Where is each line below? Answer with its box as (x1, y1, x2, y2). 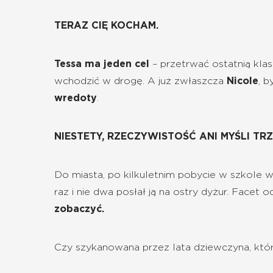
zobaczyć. (54, 204, 104, 214)
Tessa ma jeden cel (54, 59, 149, 69)
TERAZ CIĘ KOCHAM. (54, 21, 158, 31)
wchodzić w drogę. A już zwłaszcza (54, 76, 227, 87)
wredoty (54, 93, 97, 104)
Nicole (227, 76, 258, 87)
